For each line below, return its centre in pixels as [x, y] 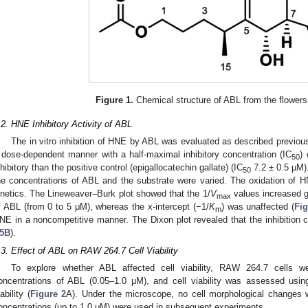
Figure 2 [48, 294]
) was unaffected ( [258, 207]
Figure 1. [115, 100]
